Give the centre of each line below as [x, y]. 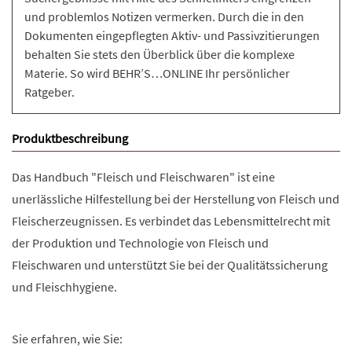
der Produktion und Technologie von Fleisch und [140, 243]
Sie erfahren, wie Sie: [67, 339]
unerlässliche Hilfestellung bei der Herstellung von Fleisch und [176, 199]
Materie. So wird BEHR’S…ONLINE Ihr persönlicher [157, 73]
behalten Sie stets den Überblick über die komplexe [159, 54]
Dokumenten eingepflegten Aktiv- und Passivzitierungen [172, 35]
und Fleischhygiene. [64, 287]
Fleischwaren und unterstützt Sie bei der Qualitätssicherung [170, 265]
